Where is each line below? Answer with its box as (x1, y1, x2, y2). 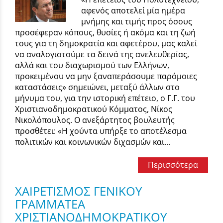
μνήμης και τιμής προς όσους (81, 16, 193, 27)
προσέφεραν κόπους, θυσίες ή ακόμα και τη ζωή (15, 27, 196, 38)
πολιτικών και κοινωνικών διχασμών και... (15, 136, 170, 148)
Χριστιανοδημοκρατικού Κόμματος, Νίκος (15, 104, 172, 115)
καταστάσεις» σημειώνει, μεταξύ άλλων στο (15, 82, 180, 93)
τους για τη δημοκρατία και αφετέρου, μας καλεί (15, 38, 197, 49)
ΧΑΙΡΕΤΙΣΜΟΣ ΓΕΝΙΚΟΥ (15, 183, 142, 200)
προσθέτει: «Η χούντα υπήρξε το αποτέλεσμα (15, 125, 187, 137)
